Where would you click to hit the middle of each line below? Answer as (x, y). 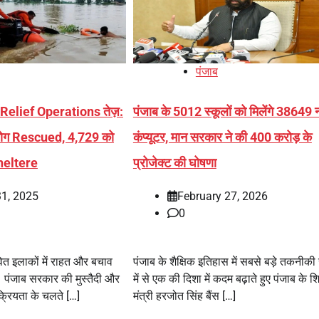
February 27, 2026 (222, 197)
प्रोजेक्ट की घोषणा (174, 162)
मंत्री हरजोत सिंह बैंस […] (184, 296)
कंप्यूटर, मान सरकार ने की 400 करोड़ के (222, 137)
